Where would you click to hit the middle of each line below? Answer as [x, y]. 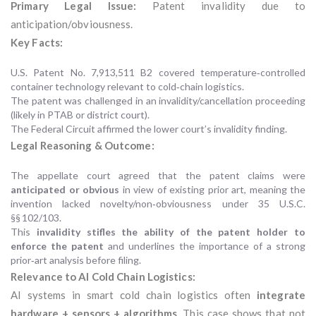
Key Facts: [37, 43]
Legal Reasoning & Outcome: [83, 146]
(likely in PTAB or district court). [80, 115]
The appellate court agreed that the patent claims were [158, 176]
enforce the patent [57, 246]
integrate [281, 295]
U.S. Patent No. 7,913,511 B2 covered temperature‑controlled [158, 73]
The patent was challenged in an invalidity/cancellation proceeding [158, 101]
